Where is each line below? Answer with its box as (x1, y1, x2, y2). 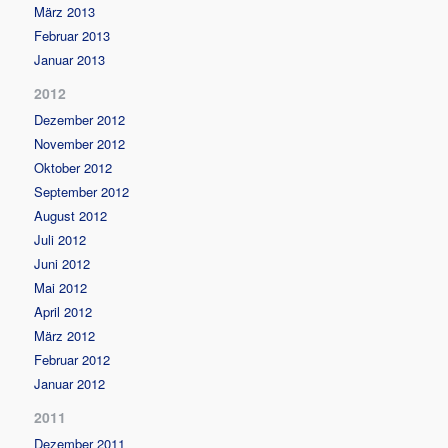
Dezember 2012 (34, 109, 126, 129)
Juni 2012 (34, 253, 91, 273)
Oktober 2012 (34, 157, 113, 177)
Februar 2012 (34, 349, 111, 369)
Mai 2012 (34, 277, 88, 297)
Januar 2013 (34, 49, 106, 69)
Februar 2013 (34, 25, 111, 45)
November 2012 (34, 133, 126, 153)
